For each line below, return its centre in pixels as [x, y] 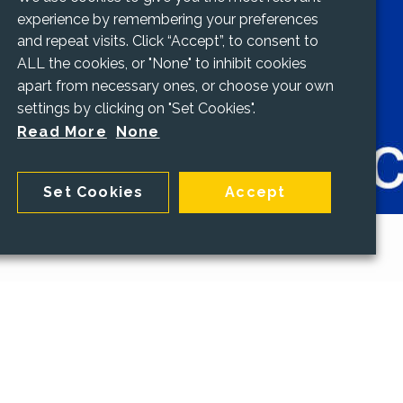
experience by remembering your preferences [168, 19]
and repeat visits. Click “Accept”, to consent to [168, 41]
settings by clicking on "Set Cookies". [136, 108]
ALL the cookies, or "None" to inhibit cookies [162, 64]
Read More [62, 132]
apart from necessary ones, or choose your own [175, 86]
